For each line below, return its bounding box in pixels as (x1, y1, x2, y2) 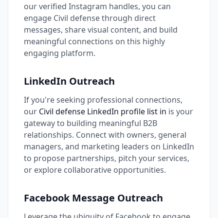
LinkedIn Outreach (24, 74, 115, 88)
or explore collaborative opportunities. (24, 164, 166, 175)
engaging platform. (24, 48, 95, 58)
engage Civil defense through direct (24, 13, 156, 23)
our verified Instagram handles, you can (24, 1, 171, 12)
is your (168, 106, 193, 117)
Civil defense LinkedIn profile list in (39, 106, 168, 117)
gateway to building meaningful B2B (24, 118, 157, 128)
